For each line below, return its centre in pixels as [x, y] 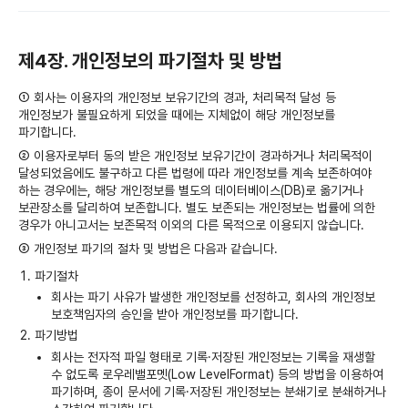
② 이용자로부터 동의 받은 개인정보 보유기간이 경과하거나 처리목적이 [195, 155]
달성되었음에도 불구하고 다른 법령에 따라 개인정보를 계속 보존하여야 [195, 173]
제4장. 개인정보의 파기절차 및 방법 [150, 61]
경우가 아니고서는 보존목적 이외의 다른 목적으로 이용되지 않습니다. [191, 224]
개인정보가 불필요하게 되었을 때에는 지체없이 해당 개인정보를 [177, 114]
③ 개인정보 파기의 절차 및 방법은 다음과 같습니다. [148, 248]
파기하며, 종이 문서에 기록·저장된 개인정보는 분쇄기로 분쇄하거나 [219, 391]
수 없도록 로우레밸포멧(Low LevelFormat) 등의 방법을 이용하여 [218, 374]
